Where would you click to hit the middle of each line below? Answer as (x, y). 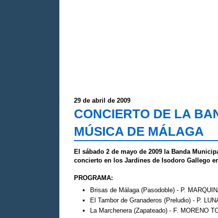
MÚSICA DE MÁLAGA (139, 131)
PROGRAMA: (93, 178)
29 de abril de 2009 (102, 100)
